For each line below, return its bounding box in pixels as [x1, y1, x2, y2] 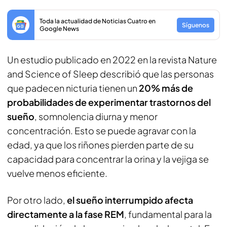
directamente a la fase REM [7, 208, 124, 220]
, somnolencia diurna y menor [34, 110, 158, 122]
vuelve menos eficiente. [7, 167, 107, 179]
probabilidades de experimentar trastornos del [7, 96, 211, 108]
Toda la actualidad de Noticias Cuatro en [40, 17, 156, 25]
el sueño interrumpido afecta [67, 194, 193, 206]
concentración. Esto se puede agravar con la [7, 125, 196, 136]
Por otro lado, [7, 194, 67, 206]
